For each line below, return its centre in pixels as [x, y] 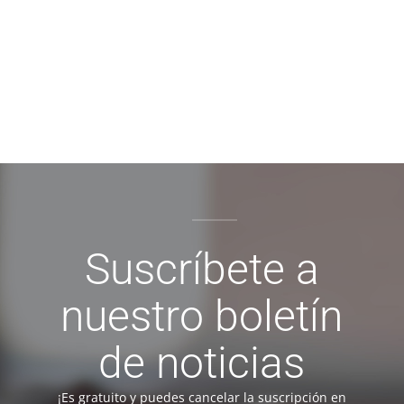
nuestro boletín [202, 316]
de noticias [202, 363]
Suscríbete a [202, 269]
